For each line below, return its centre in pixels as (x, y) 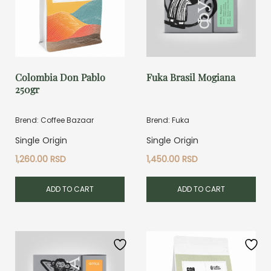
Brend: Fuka (168, 120)
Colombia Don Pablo (60, 77)
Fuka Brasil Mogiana (191, 77)
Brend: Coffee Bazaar (54, 120)
